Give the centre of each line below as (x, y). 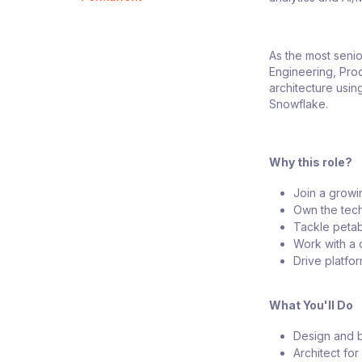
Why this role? (311, 162)
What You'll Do (311, 305)
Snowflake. (299, 103)
